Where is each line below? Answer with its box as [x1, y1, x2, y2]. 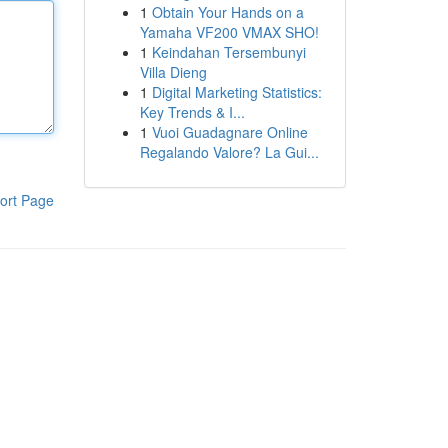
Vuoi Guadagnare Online [151, 122, 308, 142]
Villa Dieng [139, 62, 207, 82]
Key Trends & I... [139, 102, 245, 122]
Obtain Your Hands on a [151, 2, 304, 22]
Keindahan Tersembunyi [151, 42, 306, 62]
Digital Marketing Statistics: [151, 82, 322, 102]
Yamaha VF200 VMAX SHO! [139, 22, 319, 42]
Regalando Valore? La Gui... [139, 142, 319, 162]
